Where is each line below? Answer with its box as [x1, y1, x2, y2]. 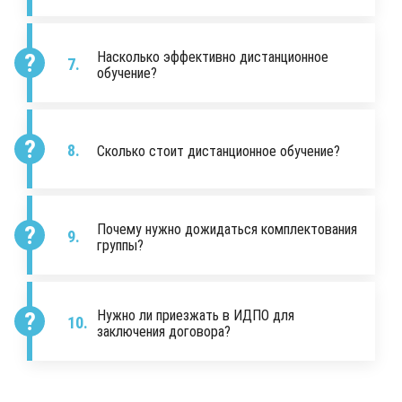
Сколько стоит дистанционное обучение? [97, 142, 340, 160]
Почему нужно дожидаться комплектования [97, 220, 357, 238]
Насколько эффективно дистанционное [97, 48, 328, 66]
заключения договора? [97, 322, 231, 340]
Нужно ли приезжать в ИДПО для [97, 306, 294, 324]
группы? [97, 236, 144, 254]
